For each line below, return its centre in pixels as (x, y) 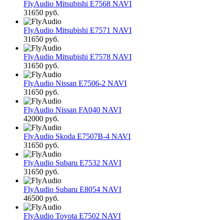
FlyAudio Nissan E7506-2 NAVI (75, 83)
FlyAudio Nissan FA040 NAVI (72, 110)
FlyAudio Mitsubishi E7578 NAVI (78, 57)
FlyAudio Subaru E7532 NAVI (72, 163)
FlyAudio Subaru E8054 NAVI (72, 190)
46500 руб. (41, 198)
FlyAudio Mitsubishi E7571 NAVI (78, 30)
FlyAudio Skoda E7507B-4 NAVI (77, 137)
